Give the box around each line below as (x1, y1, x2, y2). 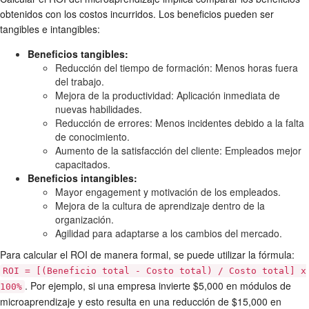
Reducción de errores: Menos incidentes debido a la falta (55, 116, 304, 130)
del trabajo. (55, 74, 104, 89)
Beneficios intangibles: (28, 171, 137, 186)
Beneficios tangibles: (28, 47, 128, 61)
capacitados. (55, 157, 110, 172)
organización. (55, 212, 114, 227)
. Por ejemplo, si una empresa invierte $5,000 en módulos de (25, 279, 291, 293)
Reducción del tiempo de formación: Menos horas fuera (55, 61, 298, 75)
